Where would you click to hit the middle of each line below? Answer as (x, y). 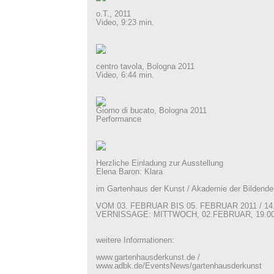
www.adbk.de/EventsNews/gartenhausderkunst (179, 266)
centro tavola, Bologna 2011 (145, 67)
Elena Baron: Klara (129, 172)
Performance (118, 119)
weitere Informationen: (135, 240)
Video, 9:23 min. (125, 23)
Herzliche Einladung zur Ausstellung (159, 163)
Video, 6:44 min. (125, 75)
